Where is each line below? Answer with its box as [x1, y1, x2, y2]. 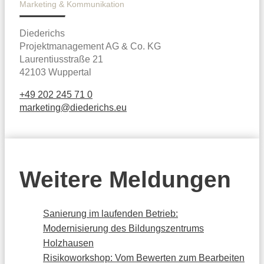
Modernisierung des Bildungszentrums [43, 223, 204, 233]
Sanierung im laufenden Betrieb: [43, 208, 178, 219]
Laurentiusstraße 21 [19, 54, 103, 64]
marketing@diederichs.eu [19, 103, 127, 113]
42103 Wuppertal [19, 67, 91, 77]
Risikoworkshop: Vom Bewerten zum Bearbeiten [43, 252, 245, 263]
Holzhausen [43, 237, 94, 248]
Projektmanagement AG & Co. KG [19, 41, 161, 51]
